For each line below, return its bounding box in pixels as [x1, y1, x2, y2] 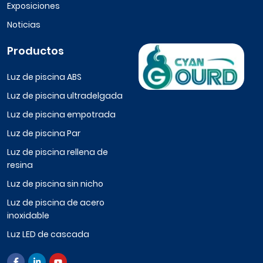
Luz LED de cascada [7, 228, 89, 241]
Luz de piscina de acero [7, 197, 104, 209]
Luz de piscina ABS [7, 71, 82, 83]
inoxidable [7, 210, 49, 222]
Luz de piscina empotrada [7, 109, 116, 121]
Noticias [7, 19, 41, 31]
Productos [7, 43, 64, 59]
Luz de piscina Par [7, 127, 80, 140]
